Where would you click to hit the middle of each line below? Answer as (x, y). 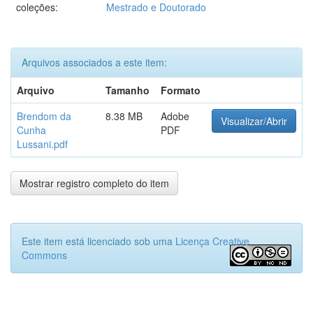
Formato (181, 90)
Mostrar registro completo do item (94, 183)
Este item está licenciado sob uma (99, 241)
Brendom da (44, 116)
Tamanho (128, 90)
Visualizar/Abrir (254, 121)
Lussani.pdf (42, 144)
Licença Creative (212, 241)
